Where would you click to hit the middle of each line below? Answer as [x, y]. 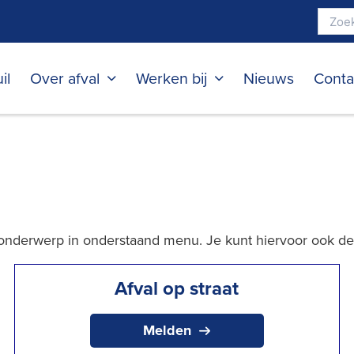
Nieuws [269, 78]
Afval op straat [177, 288]
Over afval [64, 78]
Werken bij [172, 78]
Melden [168, 330]
